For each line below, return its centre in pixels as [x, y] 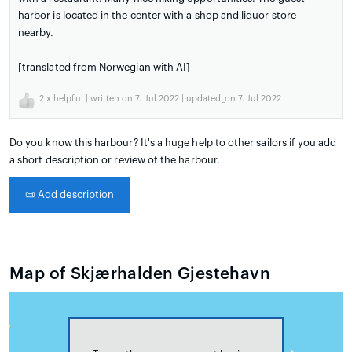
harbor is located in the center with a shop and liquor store [157, 16]
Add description [75, 195]
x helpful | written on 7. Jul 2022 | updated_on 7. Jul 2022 [163, 99]
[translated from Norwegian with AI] [104, 68]
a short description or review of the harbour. [115, 160]
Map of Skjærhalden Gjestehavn [140, 274]
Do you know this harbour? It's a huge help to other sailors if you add [173, 143]
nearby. [36, 33]
